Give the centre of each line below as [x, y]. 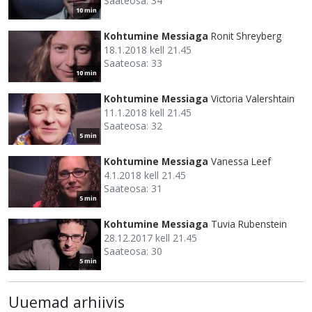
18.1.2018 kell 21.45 [148, 49]
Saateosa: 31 [133, 188]
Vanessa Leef [241, 161]
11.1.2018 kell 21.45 [148, 112]
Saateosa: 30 [133, 251]
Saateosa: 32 [133, 125]
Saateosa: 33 [133, 63]
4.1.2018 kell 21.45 [145, 175]
